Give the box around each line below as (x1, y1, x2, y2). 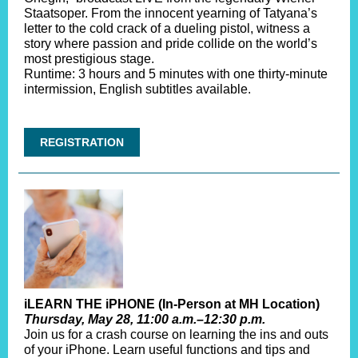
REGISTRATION (40, 136, 124, 149)
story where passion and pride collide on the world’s (24, 37, 317, 50)
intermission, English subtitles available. (24, 82, 251, 96)
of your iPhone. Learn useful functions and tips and (24, 343, 310, 356)
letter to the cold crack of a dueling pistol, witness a (24, 22, 310, 35)
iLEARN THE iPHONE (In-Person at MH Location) (24, 297, 320, 311)
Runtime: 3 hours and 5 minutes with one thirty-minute (24, 67, 328, 81)
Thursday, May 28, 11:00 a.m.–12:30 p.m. (24, 312, 265, 326)
